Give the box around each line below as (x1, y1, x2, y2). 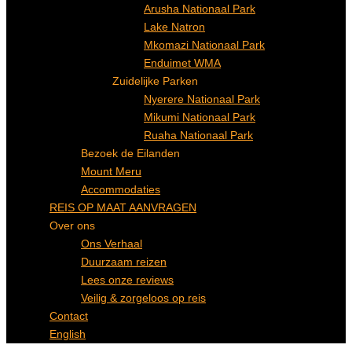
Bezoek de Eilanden (81, 147, 180, 160)
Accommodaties (81, 183, 160, 196)
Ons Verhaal (81, 237, 142, 251)
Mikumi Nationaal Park (144, 111, 255, 124)
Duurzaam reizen (81, 255, 167, 269)
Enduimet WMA (144, 57, 221, 70)
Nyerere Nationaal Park (144, 93, 260, 106)
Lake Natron (144, 20, 205, 34)
